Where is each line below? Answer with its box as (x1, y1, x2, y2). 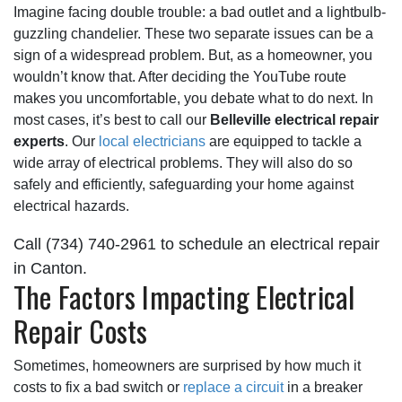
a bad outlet (209, 4, 284, 20)
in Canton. (13, 258, 87, 277)
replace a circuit (183, 379, 284, 395)
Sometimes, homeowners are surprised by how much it (13, 357, 361, 373)
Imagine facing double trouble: (13, 4, 209, 20)
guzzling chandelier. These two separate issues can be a (13, 25, 373, 41)
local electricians (99, 133, 205, 149)
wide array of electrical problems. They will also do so (13, 154, 353, 170)
